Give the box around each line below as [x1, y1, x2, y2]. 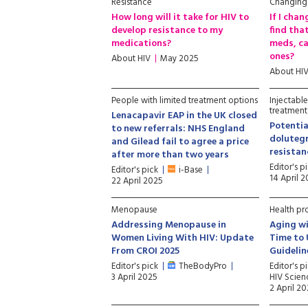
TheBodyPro [179, 259, 227, 274]
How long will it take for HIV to [111, 10, 249, 25]
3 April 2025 [111, 270, 157, 285]
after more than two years [111, 147, 229, 163]
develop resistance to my [111, 23, 223, 38]
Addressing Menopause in [111, 217, 226, 233]
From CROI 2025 [111, 243, 179, 259]
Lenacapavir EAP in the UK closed [111, 108, 257, 124]
